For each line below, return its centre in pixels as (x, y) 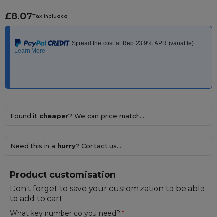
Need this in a (34, 146)
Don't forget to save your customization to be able (107, 189)
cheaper (54, 116)
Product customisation (63, 175)
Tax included (50, 16)
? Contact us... (98, 146)
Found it (25, 116)
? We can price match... (106, 116)
